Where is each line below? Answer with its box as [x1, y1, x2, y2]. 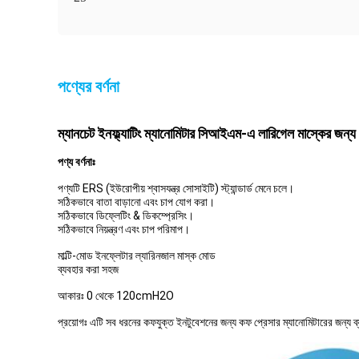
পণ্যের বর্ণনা [58, 78, 119, 95]
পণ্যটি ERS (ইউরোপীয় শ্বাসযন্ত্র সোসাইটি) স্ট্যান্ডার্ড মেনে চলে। [58, 182, 294, 195]
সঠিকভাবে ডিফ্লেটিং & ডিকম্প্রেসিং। [58, 209, 194, 222]
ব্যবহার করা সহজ [58, 263, 119, 276]
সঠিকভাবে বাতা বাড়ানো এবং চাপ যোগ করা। [58, 196, 215, 208]
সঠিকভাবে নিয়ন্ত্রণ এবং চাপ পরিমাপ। [58, 223, 190, 236]
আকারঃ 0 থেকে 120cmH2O [58, 289, 174, 302]
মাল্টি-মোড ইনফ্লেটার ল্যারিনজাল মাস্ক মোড [58, 249, 216, 262]
